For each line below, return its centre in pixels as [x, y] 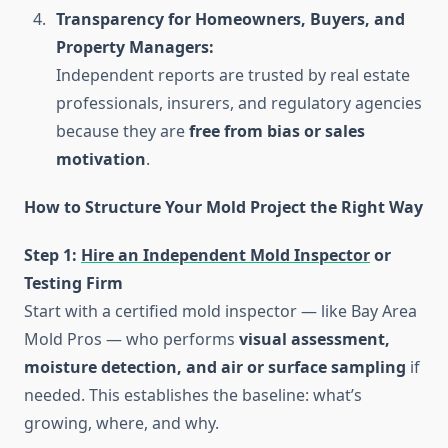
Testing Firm [73, 283]
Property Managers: [135, 47]
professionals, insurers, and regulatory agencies [239, 103]
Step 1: [52, 255]
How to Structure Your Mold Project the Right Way [223, 207]
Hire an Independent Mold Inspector [225, 255]
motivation [101, 159]
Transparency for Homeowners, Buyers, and [230, 19]
